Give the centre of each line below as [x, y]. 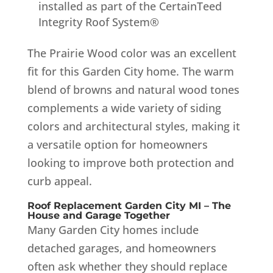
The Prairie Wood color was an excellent [132, 53]
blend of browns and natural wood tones [133, 89]
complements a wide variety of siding [124, 108]
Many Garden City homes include [113, 229]
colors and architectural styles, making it [133, 126]
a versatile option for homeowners [117, 144]
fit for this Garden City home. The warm [130, 71]
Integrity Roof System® [98, 22]
